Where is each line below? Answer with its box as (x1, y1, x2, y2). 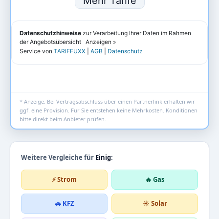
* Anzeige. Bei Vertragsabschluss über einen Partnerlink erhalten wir (20, 98, 195, 106)
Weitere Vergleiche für (21, 153, 95, 162)
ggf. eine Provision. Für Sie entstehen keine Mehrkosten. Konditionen (20, 107, 197, 114)
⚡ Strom (52, 175, 77, 184)
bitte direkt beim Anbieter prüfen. (20, 115, 106, 123)
